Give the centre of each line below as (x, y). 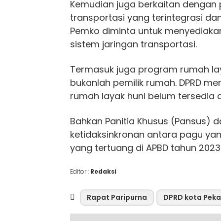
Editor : (80, 171)
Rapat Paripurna (117, 197)
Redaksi (103, 171)
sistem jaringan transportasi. (133, 44)
